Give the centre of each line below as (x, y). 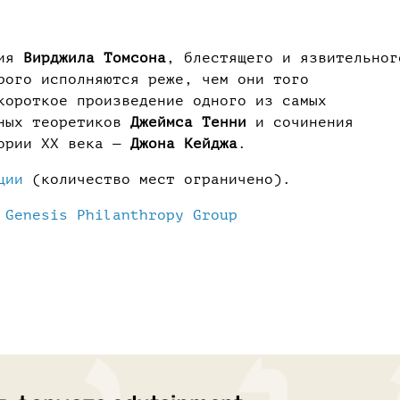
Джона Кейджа (184, 144)
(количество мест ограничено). (157, 179)
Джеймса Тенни (188, 122)
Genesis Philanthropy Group (121, 215)
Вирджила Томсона (95, 58)
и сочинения (300, 122)
